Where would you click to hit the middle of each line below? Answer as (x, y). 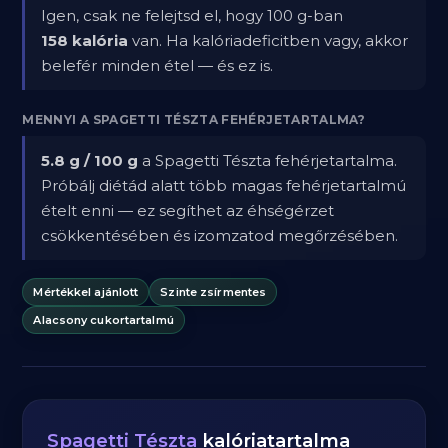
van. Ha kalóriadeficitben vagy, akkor (268, 40)
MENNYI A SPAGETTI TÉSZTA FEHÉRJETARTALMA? (194, 119)
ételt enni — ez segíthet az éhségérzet (188, 210)
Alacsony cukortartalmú (103, 319)
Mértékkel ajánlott (86, 291)
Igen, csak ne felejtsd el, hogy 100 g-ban (192, 15)
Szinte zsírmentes (213, 291)
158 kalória (85, 40)
